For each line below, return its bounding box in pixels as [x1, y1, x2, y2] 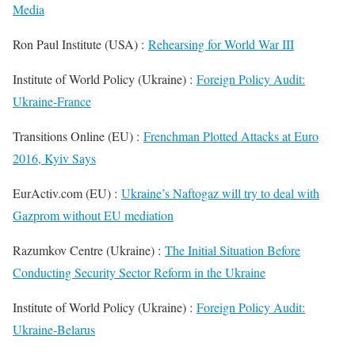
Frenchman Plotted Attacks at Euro [143, 128, 319, 144]
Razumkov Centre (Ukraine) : [13, 242, 165, 258]
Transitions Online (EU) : [13, 128, 143, 144]
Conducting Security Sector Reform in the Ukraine [13, 264, 265, 281]
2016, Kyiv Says [13, 150, 96, 166]
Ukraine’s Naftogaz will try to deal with [121, 185, 319, 201]
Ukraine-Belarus [13, 321, 95, 338]
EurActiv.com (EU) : [13, 185, 121, 201]
